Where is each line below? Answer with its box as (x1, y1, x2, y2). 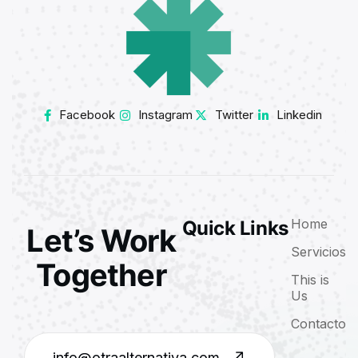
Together (36, 257, 167, 293)
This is (291, 272, 330, 288)
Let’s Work (26, 222, 177, 259)
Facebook (58, 107, 115, 122)
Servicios (291, 244, 347, 260)
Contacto (291, 316, 347, 332)
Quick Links (181, 217, 288, 240)
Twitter (215, 107, 254, 122)
